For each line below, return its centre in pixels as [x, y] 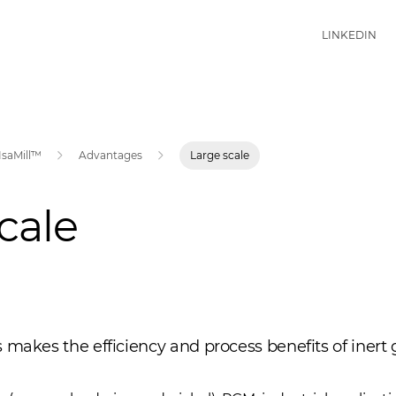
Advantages [111, 155]
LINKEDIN [349, 34]
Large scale [220, 155]
